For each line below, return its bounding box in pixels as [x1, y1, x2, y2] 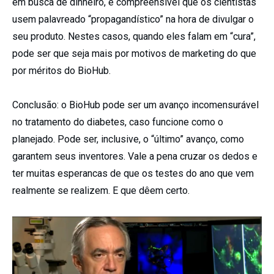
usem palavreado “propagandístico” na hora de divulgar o [12, 13, 254, 26]
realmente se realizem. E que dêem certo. [12, 185, 190, 197]
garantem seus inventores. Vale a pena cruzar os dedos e [12, 150, 257, 163]
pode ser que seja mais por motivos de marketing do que [12, 48, 256, 60]
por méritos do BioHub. [12, 65, 111, 77]
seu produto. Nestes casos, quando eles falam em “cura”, [12, 31, 256, 43]
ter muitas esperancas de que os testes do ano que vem [12, 168, 254, 180]
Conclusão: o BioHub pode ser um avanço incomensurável [12, 99, 259, 111]
